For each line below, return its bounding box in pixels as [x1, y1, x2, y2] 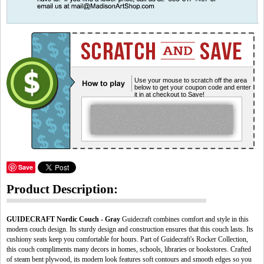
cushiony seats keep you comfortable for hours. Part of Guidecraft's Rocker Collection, [6, 235, 248, 243]
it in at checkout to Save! [134, 91, 204, 98]
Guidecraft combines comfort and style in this [120, 215, 249, 223]
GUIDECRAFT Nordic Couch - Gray [6, 215, 120, 223]
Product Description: [6, 183, 118, 196]
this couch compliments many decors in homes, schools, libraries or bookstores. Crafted [6, 245, 251, 253]
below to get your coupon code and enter [134, 84, 251, 91]
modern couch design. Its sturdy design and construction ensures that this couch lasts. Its [6, 225, 253, 233]
